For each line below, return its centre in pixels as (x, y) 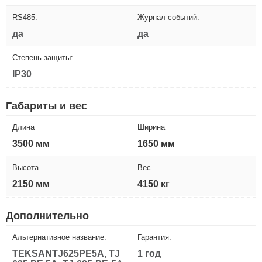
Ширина (151, 127)
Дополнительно (47, 216)
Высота (25, 167)
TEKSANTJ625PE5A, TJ (66, 253)
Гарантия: (154, 237)
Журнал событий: (168, 17)
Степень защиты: (43, 57)
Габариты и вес (46, 106)
